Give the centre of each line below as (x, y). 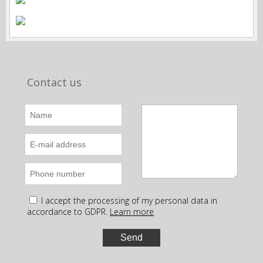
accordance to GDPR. (67, 212)
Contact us (54, 82)
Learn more (132, 212)
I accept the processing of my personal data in (129, 200)
